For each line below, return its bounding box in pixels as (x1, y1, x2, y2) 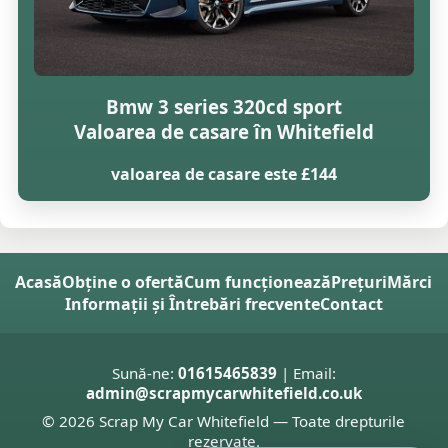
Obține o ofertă (62, 270, 185, 293)
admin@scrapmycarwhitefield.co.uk (85, 382, 362, 403)
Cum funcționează (184, 270, 332, 293)
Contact (319, 292, 383, 315)
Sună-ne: (111, 362, 178, 383)
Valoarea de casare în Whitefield (73, 119, 374, 145)
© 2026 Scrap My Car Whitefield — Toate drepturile (42, 410, 406, 431)
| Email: (276, 362, 336, 383)
